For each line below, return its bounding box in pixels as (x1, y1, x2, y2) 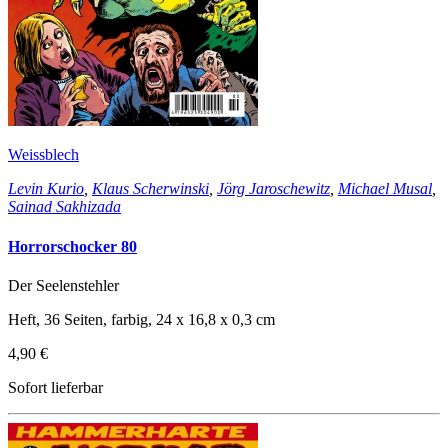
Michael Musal (338, 180, 432, 198)
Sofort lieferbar (8, 378, 103, 396)
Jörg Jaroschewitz (217, 180, 330, 198)
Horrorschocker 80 (8, 237, 137, 255)
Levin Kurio (8, 180, 84, 198)
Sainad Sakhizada (8, 198, 121, 216)
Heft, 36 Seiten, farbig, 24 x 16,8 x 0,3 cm (8, 310, 275, 328)
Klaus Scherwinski (92, 180, 209, 198)
